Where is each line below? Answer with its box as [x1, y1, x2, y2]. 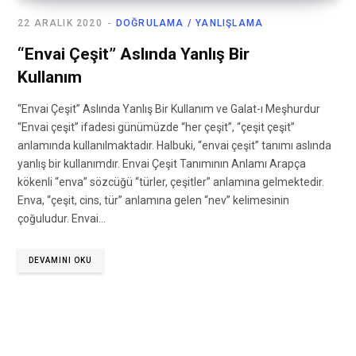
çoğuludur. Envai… [17, 212, 106, 226]
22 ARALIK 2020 [17, 17, 103, 29]
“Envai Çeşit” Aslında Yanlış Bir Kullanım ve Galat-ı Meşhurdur [17, 103, 320, 116]
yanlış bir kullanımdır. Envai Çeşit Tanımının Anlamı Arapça [17, 157, 306, 171]
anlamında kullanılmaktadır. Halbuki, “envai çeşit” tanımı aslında [17, 139, 331, 153]
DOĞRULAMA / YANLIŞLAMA [115, 17, 264, 29]
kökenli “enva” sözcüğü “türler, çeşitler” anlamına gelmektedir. [17, 176, 324, 189]
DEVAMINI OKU [29, 256, 92, 265]
